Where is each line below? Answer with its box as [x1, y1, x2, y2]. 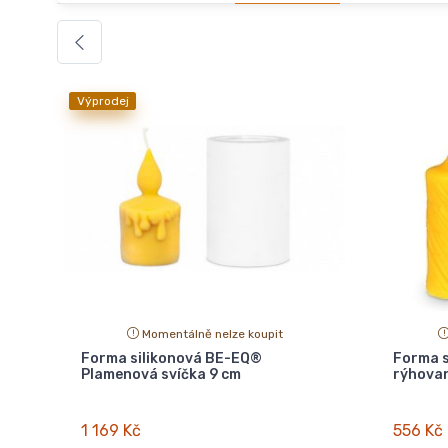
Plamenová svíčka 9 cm [81, 365, 241, 383]
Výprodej [76, 94, 129, 109]
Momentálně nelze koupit [141, 326, 283, 341]
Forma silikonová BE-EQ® [81, 349, 262, 367]
